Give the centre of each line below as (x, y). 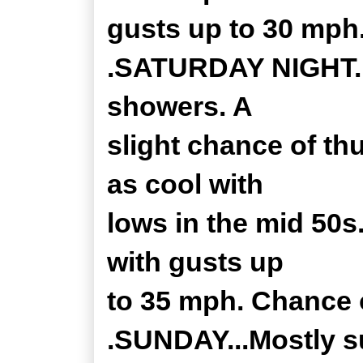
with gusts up (195, 262)
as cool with (185, 184)
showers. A (180, 106)
